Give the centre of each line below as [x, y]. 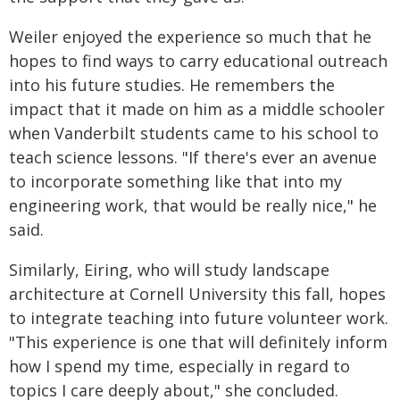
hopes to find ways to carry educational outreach [198, 60]
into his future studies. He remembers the [172, 84]
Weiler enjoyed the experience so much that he [190, 36]
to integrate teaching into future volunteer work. [199, 317]
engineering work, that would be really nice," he [193, 205]
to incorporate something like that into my [175, 181]
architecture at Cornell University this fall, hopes [197, 293]
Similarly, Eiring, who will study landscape [169, 269]
